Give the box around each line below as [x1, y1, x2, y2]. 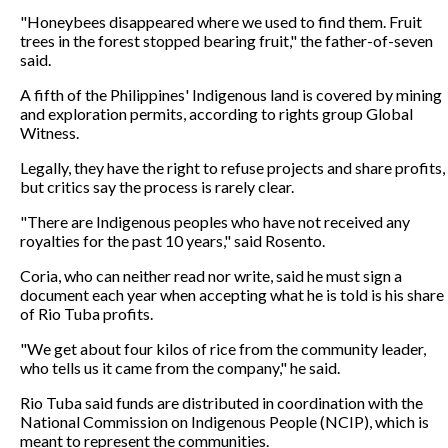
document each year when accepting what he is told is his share [20, 284, 444, 304]
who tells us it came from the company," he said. [20, 357, 340, 377]
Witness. [20, 122, 79, 142]
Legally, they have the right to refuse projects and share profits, [20, 157, 445, 177]
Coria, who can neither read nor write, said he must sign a [20, 265, 402, 285]
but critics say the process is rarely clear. [20, 176, 294, 196]
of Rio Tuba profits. [20, 303, 153, 323]
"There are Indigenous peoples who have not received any [20, 211, 410, 231]
